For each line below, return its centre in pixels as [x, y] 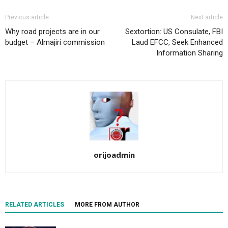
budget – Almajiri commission [55, 42]
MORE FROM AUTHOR [107, 205]
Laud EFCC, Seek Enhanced [177, 42]
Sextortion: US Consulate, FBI [174, 32]
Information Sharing [190, 53]
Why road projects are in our [52, 32]
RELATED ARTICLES [35, 205]
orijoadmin [114, 155]
